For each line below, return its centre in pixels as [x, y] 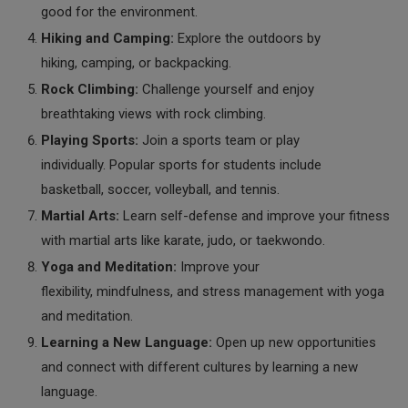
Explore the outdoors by [247, 38]
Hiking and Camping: [107, 38]
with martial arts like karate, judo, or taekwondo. [183, 240]
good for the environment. [119, 12]
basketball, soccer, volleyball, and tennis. [160, 189]
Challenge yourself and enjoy [226, 89]
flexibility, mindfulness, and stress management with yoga [213, 291]
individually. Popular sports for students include [181, 165]
